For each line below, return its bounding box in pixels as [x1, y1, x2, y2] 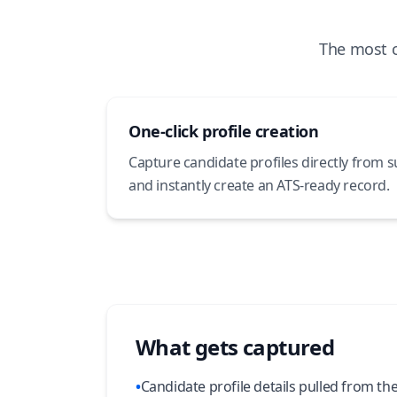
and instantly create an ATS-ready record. [128, 175, 390, 195]
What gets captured [136, 332, 335, 362]
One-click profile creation [128, 121, 319, 142]
